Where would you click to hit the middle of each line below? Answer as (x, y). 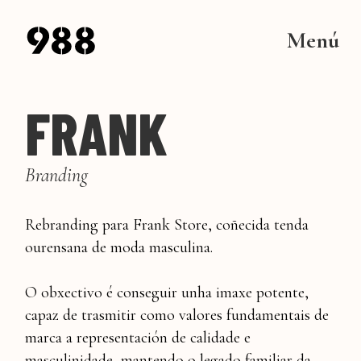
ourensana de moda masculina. (119, 247)
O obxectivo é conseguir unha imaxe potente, (167, 292)
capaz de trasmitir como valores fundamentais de (177, 315)
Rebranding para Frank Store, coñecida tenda (167, 224)
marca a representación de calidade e (138, 337)
